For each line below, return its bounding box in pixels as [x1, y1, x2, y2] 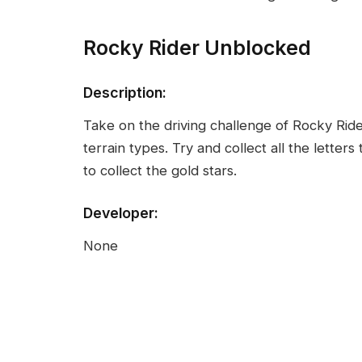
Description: [83, 83, 166, 101]
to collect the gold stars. [83, 162, 237, 179]
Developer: [83, 204, 158, 221]
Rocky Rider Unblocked [83, 35, 311, 60]
